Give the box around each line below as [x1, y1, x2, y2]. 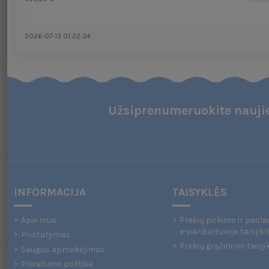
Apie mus [20, 214, 56, 225]
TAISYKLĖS [172, 186, 227, 199]
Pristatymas [20, 229, 70, 240]
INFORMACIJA [13, 186, 86, 199]
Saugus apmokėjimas [20, 244, 105, 255]
